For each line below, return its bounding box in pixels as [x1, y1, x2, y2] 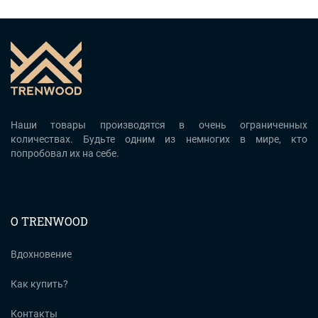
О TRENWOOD [11, 214, 88, 229]
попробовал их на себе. [11, 148, 119, 160]
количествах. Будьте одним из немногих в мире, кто [11, 133, 307, 146]
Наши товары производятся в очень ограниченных [11, 119, 307, 131]
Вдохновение [11, 248, 72, 261]
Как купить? [11, 278, 68, 290]
